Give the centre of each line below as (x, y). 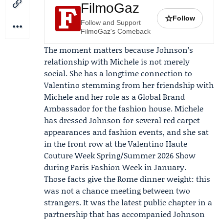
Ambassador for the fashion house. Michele (124, 108)
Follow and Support (111, 22)
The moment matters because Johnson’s (119, 50)
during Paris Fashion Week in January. (115, 167)
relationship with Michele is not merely (117, 61)
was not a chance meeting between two (117, 190)
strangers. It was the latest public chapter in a (128, 202)
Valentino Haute (158, 143)
